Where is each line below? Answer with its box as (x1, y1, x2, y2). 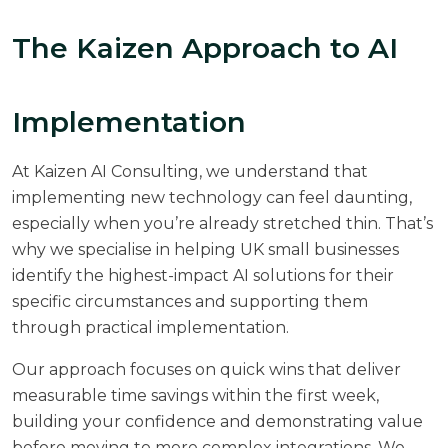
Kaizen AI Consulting (34, 161, 199, 181)
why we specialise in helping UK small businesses (12, 239, 399, 259)
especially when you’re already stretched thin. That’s (12, 213, 433, 233)
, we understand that (199, 161, 368, 181)
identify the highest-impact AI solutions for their (12, 265, 394, 285)
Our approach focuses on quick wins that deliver (12, 359, 401, 379)
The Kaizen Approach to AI (12, 30, 398, 65)
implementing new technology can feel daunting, (12, 187, 412, 207)
